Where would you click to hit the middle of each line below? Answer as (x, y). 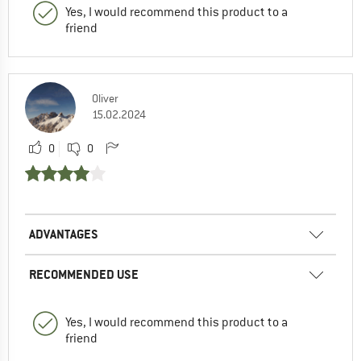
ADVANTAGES (64, 234)
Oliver (105, 98)
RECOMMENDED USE (84, 274)
